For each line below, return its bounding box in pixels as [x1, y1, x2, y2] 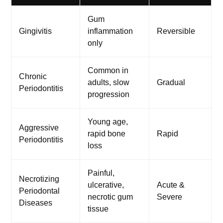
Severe [157, 193, 183, 202]
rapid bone [88, 129, 126, 138]
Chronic [19, 72, 47, 81]
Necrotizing [19, 175, 60, 184]
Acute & [157, 181, 185, 190]
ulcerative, [88, 181, 124, 190]
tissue [88, 205, 109, 214]
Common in [88, 66, 129, 75]
